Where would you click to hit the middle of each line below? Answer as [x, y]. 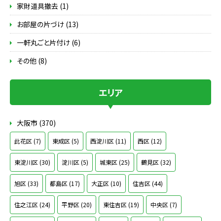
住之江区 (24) [32, 205]
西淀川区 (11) [108, 141]
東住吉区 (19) [121, 205]
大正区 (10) [106, 184]
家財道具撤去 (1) [43, 6]
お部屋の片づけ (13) [48, 24]
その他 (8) [32, 61]
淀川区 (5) [75, 162]
